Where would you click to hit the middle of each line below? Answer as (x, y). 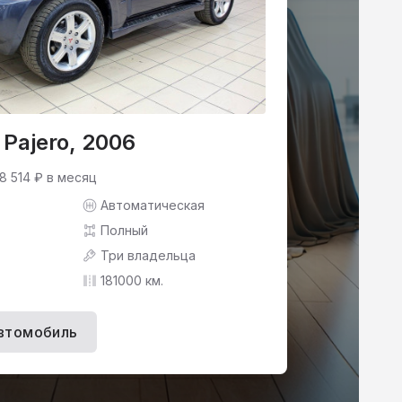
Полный (124, 230)
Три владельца (148, 255)
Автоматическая (153, 205)
